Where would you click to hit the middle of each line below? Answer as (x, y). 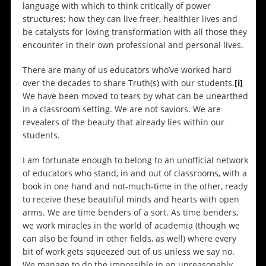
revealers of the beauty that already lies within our (123, 122)
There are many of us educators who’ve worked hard (127, 70)
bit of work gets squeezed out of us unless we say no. (128, 252)
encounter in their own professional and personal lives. (133, 45)
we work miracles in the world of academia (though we (131, 226)
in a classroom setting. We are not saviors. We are (121, 109)
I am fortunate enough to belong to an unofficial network (135, 160)
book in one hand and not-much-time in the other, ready (135, 186)
